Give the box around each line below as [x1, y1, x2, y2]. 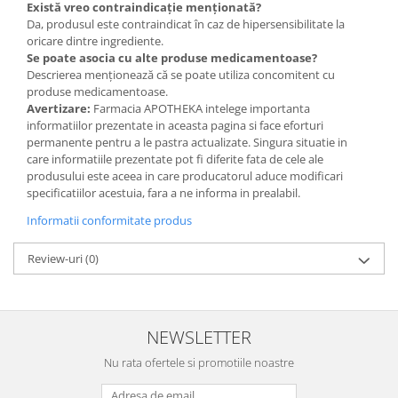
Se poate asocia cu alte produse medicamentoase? [27, 49, 317, 66]
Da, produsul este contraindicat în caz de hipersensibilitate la [27, 15, 345, 32]
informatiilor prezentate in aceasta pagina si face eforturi [27, 116, 323, 133]
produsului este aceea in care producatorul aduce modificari [27, 167, 343, 184]
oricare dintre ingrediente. [27, 32, 163, 49]
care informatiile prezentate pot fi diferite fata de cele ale [27, 150, 323, 167]
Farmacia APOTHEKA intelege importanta [93, 99, 310, 116]
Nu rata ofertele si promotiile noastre [104, 354, 294, 370]
